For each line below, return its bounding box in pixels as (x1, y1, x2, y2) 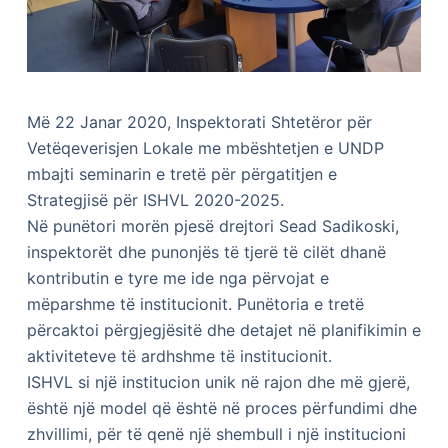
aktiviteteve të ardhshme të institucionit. (26, 346, 332, 367)
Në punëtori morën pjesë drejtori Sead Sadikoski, (26, 216, 399, 237)
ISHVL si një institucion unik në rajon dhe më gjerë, (26, 372, 410, 393)
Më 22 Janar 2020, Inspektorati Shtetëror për (26, 112, 372, 133)
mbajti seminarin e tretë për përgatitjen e (26, 164, 337, 185)
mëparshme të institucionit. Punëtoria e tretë (26, 294, 364, 315)
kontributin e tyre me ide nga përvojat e (26, 268, 329, 289)
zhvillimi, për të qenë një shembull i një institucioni (26, 424, 406, 445)
